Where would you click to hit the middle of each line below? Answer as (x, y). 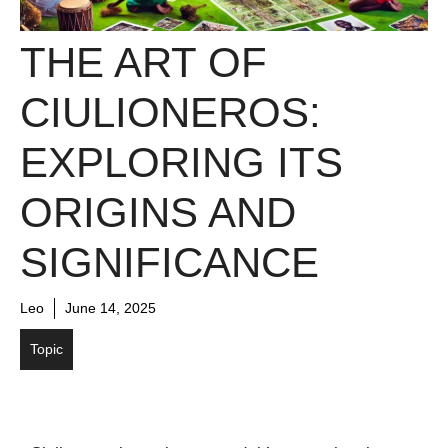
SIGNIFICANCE (169, 263)
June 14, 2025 (110, 308)
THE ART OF (143, 63)
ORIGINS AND (158, 213)
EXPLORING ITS (181, 163)
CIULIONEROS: (170, 113)
